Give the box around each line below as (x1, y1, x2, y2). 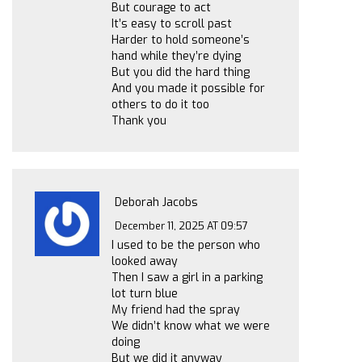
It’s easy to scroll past (112, 16, 232, 32)
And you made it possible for (112, 81, 265, 97)
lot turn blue (112, 286, 178, 301)
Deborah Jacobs (115, 195, 199, 211)
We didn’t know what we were (112, 318, 270, 334)
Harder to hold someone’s (112, 32, 250, 48)
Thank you (112, 113, 166, 129)
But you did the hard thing (112, 65, 250, 81)
